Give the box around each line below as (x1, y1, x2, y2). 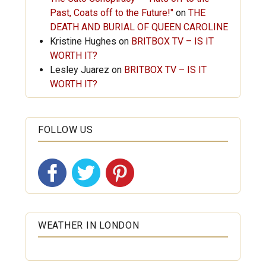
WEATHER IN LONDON (37, 219, 140, 231)
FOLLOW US (37, 123, 93, 135)
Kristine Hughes (49, 35, 116, 47)
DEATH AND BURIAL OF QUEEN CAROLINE (49, 21, 228, 33)
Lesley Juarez (49, 64, 109, 75)
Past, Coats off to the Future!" (49, 7, 173, 18)
